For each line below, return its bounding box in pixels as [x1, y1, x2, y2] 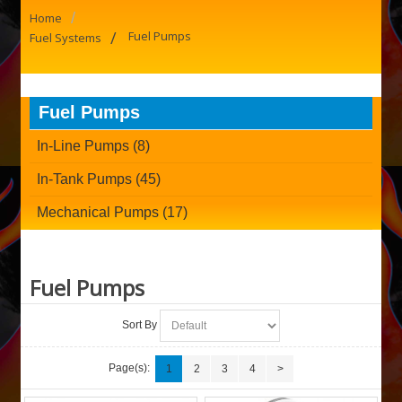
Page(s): [109, 362, 150, 375]
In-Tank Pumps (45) [36, 171, 161, 188]
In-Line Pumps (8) [36, 138, 150, 154]
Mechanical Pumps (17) [36, 205, 188, 221]
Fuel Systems [29, 30, 101, 47]
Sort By [122, 318, 157, 331]
